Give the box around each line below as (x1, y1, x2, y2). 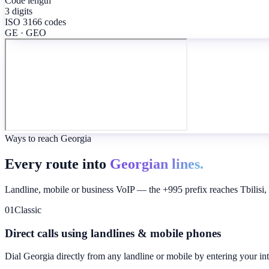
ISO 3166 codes (5, 17, 66, 28)
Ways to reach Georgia (5, 133, 91, 144)
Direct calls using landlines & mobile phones (5, 226, 221, 240)
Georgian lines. (110, 156, 204, 172)
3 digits (5, 6, 32, 17)
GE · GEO (5, 28, 46, 38)
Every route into (5, 156, 106, 172)
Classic (14, 204, 41, 215)
